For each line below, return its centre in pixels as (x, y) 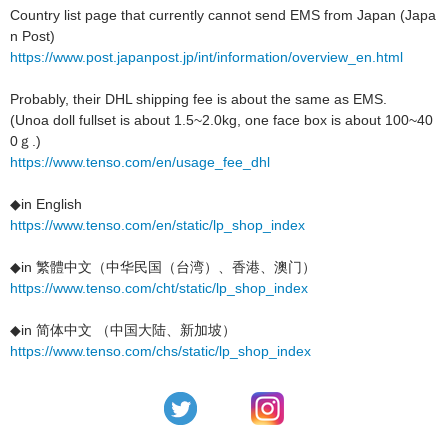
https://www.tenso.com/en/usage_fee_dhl (140, 162)
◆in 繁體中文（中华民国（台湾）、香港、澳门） (163, 267)
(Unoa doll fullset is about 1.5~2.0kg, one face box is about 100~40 (221, 120)
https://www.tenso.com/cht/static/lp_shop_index (159, 288)
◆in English (46, 204)
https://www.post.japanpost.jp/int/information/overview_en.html (206, 57)
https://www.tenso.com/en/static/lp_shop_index (157, 225)
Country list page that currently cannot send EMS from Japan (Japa (223, 15)
